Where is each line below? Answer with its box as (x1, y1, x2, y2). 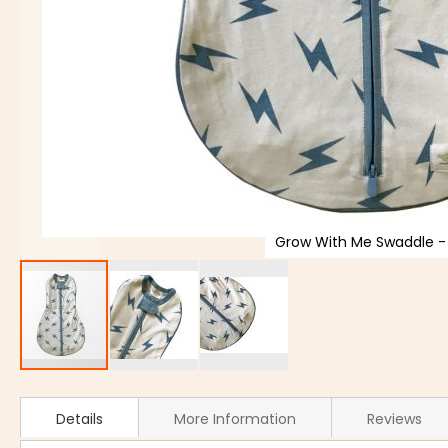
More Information (174, 409, 297, 429)
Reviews (367, 409, 423, 429)
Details (56, 409, 104, 429)
